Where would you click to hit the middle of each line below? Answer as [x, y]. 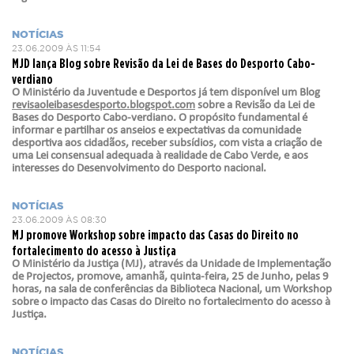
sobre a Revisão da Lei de [255, 105]
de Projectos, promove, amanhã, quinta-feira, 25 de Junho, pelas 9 [170, 277]
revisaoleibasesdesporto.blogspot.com [104, 105]
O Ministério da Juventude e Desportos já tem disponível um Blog [166, 93]
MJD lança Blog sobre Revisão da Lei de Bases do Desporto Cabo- [164, 63]
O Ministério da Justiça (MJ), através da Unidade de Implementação [171, 264]
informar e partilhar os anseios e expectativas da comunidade [156, 131]
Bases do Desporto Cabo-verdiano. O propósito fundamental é [160, 118]
